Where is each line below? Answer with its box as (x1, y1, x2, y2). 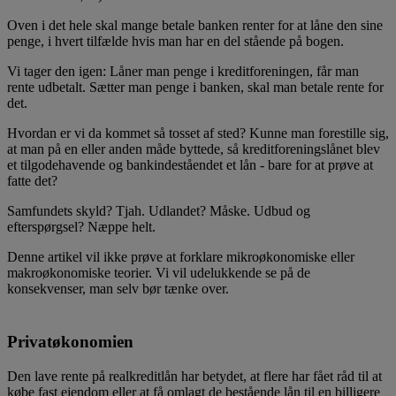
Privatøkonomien (7, 332, 133, 352)
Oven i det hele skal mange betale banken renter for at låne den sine (7, 17, 383, 33)
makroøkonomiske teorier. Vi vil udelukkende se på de (7, 264, 310, 280)
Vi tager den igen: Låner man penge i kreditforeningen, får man (7, 63, 359, 79)
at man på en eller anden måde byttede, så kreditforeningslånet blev (7, 141, 380, 156)
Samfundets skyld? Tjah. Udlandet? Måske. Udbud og (7, 202, 310, 218)
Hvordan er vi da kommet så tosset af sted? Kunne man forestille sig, (7, 125, 389, 141)
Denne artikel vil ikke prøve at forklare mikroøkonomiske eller (7, 248, 354, 264)
